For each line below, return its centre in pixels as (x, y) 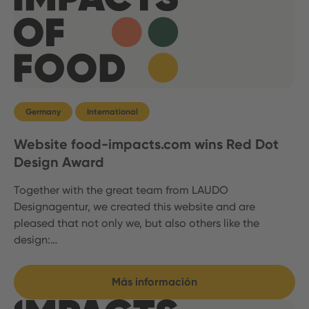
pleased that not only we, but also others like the (137, 223)
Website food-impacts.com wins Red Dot (146, 144)
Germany (43, 111)
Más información (154, 281)
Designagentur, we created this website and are (134, 206)
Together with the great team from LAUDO (121, 190)
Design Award (59, 162)
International (112, 111)
